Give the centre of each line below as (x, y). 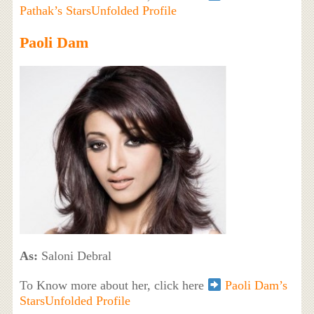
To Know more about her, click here (113, 286)
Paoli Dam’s (257, 286)
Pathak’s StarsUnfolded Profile (98, 11)
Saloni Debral (74, 256)
